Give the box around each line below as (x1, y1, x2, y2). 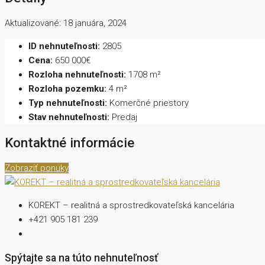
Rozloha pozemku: (28, 83, 106, 95)
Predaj (112, 112, 137, 123)
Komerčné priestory (109, 98, 189, 109)
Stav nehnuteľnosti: (28, 112, 109, 123)
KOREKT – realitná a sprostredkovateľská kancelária (28, 199, 234, 211)
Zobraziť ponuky (5, 162, 69, 173)
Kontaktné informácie (5, 134, 134, 150)
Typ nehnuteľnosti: (28, 98, 107, 109)
